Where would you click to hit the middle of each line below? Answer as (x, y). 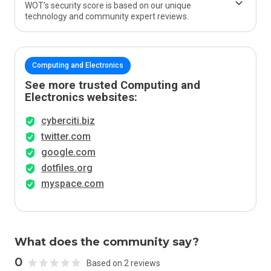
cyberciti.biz (68, 121)
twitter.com (66, 136)
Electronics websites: (81, 97)
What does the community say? (107, 242)
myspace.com (73, 184)
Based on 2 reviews (123, 263)
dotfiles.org (67, 168)
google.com (68, 152)
